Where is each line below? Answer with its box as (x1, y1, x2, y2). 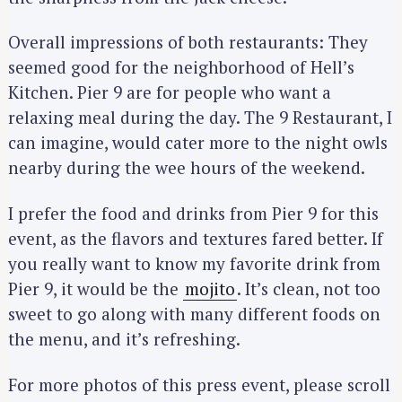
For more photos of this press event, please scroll (8, 372, 390, 396)
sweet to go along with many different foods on (8, 301, 380, 325)
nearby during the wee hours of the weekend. (8, 156, 365, 179)
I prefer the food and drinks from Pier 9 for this (8, 201, 379, 224)
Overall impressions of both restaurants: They (8, 31, 368, 54)
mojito (185, 276, 235, 300)
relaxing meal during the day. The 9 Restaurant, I (8, 106, 392, 129)
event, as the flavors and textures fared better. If (8, 226, 383, 249)
